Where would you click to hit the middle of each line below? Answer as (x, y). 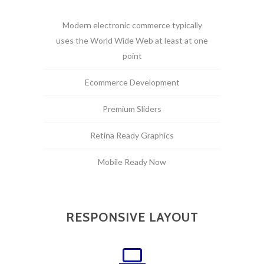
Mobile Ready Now (132, 162)
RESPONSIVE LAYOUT (132, 217)
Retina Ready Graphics (132, 135)
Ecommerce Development (132, 82)
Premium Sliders (132, 109)
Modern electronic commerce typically (132, 25)
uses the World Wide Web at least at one (132, 40)
